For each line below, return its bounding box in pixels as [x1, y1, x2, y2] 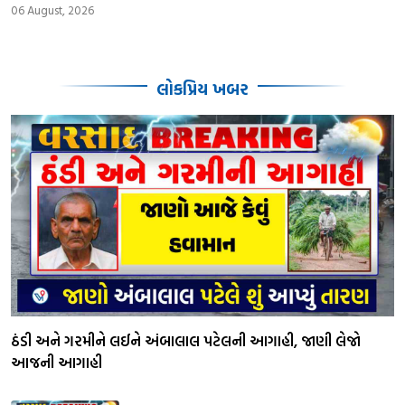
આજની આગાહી [11, 351, 102, 373]
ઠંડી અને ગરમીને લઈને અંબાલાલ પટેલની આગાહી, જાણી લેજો [11, 329, 361, 352]
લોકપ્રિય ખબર [156, 77, 249, 101]
